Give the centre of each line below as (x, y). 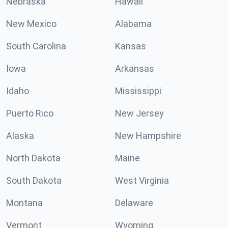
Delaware (134, 203)
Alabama (133, 24)
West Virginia (142, 180)
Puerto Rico (30, 113)
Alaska (20, 136)
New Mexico (31, 24)
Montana (24, 203)
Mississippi (138, 91)
